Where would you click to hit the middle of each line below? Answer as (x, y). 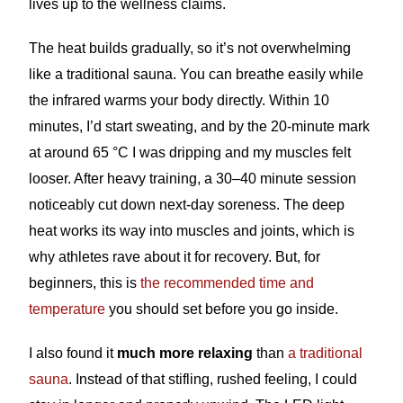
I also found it (73, 353)
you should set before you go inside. (222, 309)
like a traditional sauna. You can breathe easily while (197, 74)
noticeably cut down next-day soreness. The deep (187, 205)
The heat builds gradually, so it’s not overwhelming (190, 48)
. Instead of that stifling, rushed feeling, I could (213, 379)
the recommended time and (228, 283)
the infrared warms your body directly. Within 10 (179, 100)
